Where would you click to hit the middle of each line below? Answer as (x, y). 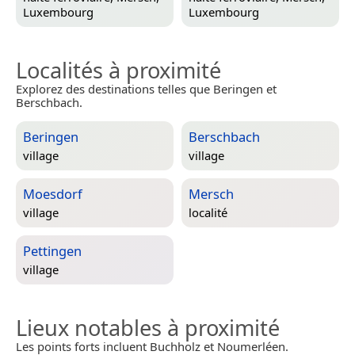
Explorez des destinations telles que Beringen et (146, 89)
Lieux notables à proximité (148, 328)
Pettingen (52, 251)
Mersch (211, 194)
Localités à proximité (118, 71)
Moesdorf (53, 194)
